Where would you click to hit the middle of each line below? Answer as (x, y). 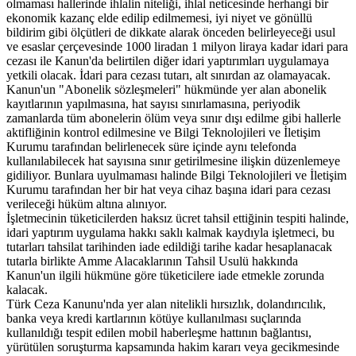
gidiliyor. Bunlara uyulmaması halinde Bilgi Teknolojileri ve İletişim (176, 175)
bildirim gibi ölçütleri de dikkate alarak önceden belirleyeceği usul (171, 32)
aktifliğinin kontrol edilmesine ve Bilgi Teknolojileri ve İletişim (163, 132)
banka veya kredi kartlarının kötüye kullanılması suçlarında (154, 318)
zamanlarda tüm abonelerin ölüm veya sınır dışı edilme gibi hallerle (174, 118)
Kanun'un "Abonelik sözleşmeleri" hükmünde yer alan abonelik (166, 89)
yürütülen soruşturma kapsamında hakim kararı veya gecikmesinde (173, 346)
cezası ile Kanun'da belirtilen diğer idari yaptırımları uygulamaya (168, 60)
